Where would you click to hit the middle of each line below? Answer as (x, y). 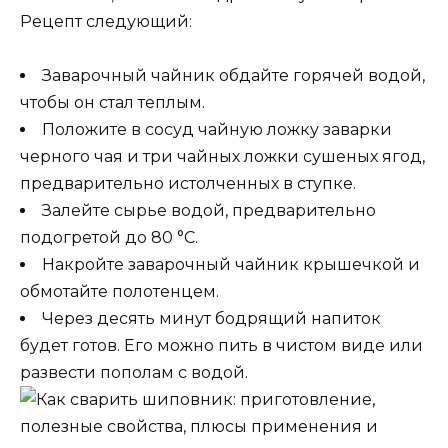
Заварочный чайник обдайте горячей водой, (233, 75)
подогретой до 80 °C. (109, 237)
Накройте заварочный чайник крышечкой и (231, 264)
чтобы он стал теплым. (112, 102)
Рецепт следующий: (106, 21)
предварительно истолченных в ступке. (188, 183)
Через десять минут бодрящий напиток (211, 318)
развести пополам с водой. (134, 372)
